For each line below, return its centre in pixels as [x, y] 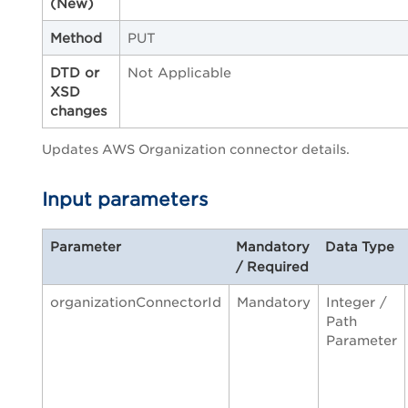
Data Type [360, 247]
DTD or [75, 73]
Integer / [357, 302]
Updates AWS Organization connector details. [196, 150]
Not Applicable [179, 73]
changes [79, 111]
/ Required [272, 267]
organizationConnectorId [136, 302]
